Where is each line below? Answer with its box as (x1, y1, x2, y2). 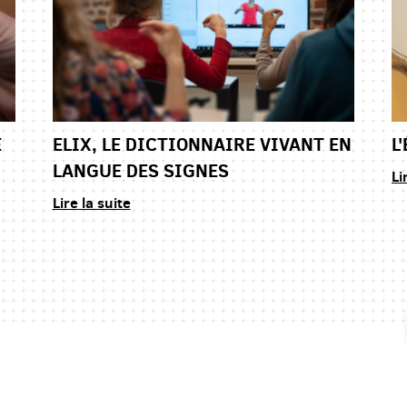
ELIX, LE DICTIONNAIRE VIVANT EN (52, 131, 352, 158)
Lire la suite (52, 193, 131, 213)
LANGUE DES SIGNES (52, 157, 229, 184)
